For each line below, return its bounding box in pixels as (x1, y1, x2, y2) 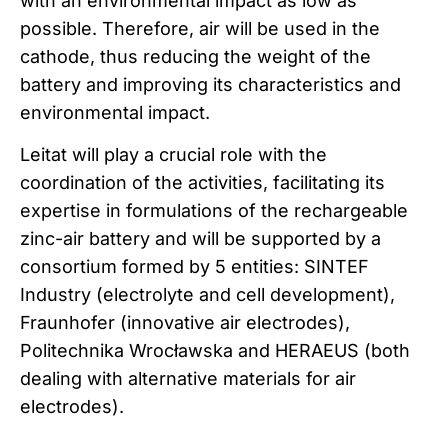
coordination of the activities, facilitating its (20, 172, 385, 194)
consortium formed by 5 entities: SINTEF (20, 256, 369, 278)
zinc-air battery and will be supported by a (20, 228, 381, 250)
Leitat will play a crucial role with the (20, 144, 327, 166)
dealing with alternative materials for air (20, 368, 356, 390)
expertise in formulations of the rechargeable (20, 200, 408, 222)
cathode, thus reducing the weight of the (20, 45, 371, 67)
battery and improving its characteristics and (20, 73, 401, 95)
